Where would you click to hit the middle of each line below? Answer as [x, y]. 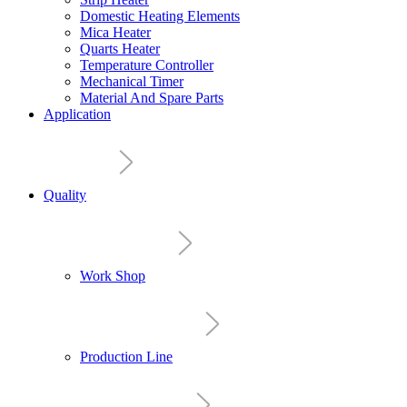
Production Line [126, 357]
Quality [65, 195]
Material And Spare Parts [152, 98]
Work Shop [113, 276]
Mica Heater [115, 32]
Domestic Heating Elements [160, 16]
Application [77, 114]
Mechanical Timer [132, 81]
